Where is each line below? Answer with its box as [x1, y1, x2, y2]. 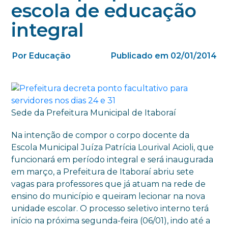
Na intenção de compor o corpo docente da [11, 130, 190, 140]
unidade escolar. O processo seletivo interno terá [11, 204, 209, 213]
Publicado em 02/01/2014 [110, 51, 217, 61]
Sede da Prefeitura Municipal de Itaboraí [11, 108, 177, 118]
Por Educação [12, 51, 71, 61]
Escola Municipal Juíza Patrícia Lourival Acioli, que [11, 142, 214, 152]
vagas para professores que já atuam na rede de [11, 179, 206, 189]
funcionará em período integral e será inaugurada [11, 155, 214, 164]
